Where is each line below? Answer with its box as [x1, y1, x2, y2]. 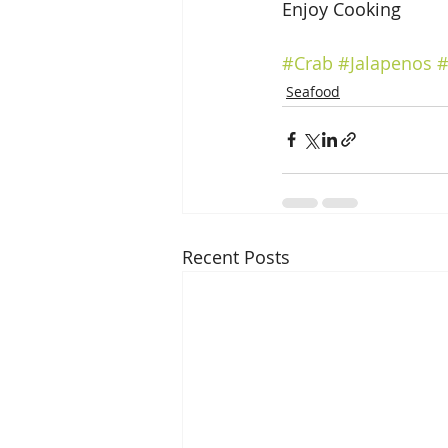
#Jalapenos [338, 50, 432, 75]
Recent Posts [182, 244, 290, 269]
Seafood [286, 81, 340, 101]
